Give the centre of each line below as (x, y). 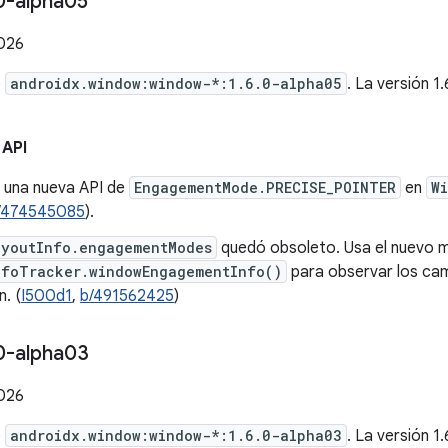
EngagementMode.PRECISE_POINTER (265, 187)
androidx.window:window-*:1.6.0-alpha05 (176, 83)
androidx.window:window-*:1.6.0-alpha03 (176, 435)
